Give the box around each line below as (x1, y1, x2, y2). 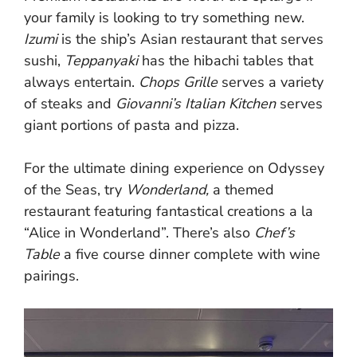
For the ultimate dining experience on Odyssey (24, 159, 324, 178)
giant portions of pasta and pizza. (24, 116, 239, 135)
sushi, (24, 51, 65, 71)
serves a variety (222, 73, 324, 92)
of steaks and (24, 94, 116, 114)
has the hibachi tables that (142, 51, 313, 71)
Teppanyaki (65, 51, 142, 71)
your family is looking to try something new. (24, 8, 304, 28)
